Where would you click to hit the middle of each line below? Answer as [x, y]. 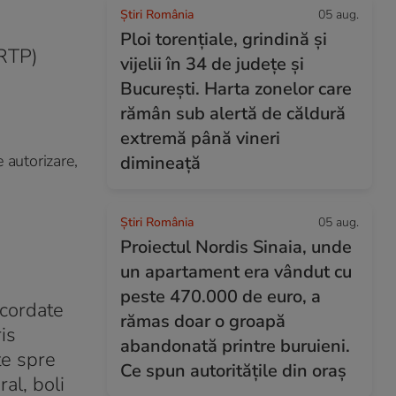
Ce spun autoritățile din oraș [233, 371]
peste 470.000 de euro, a [221, 297]
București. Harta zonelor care [236, 89]
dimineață [160, 163]
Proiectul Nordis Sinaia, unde [236, 247]
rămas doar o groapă [203, 321]
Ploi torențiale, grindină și [224, 39]
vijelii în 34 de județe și [212, 64]
